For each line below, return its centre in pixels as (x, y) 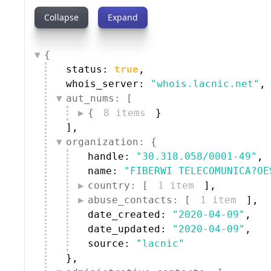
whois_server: (108, 83)
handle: (112, 156)
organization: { (111, 142)
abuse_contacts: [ (139, 200)
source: (112, 243)
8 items (125, 113)
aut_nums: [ (99, 98)
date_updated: (130, 229)
